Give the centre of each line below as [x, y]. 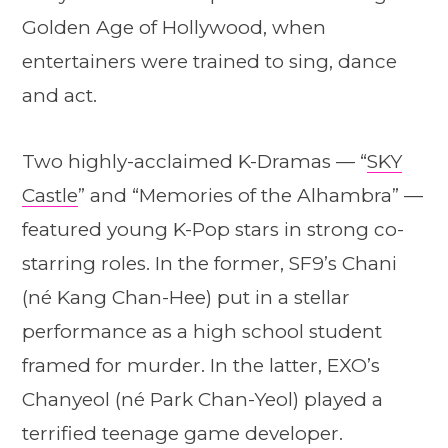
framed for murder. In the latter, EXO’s [201, 365]
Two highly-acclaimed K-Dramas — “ [194, 161]
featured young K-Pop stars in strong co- [213, 229]
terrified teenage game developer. [182, 433]
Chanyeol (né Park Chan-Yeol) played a [202, 399]
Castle [50, 195]
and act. [59, 96]
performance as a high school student [202, 331]
